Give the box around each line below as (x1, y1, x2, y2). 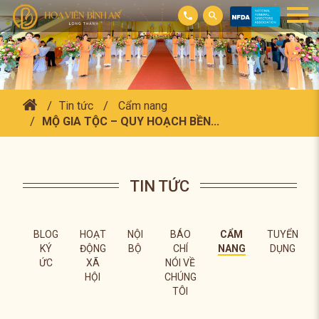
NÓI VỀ (165, 257, 195, 268)
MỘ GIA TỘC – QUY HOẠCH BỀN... (41, 115, 219, 128)
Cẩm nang (117, 99, 167, 113)
